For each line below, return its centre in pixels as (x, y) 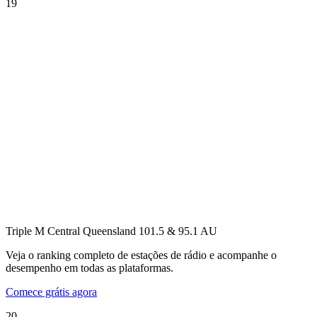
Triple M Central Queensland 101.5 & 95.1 (102, 231)
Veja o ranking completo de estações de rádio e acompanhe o (141, 255)
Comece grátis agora (51, 292)
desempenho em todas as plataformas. (90, 267)
